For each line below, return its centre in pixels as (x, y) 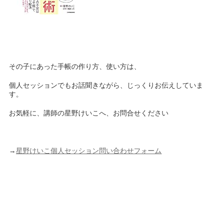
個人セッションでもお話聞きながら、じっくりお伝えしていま (106, 85)
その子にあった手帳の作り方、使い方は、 (75, 66)
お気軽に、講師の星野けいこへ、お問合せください (89, 113)
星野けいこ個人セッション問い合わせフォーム (89, 151)
